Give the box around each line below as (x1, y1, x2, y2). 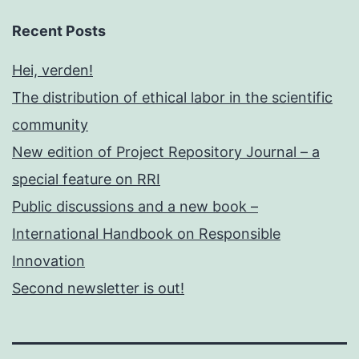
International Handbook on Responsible (12, 225, 280, 243)
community (12, 116, 88, 134)
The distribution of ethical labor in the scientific (12, 89, 333, 107)
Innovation (12, 252, 85, 270)
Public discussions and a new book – (12, 198, 258, 216)
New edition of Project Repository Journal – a (12, 143, 320, 161)
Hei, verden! (12, 62, 93, 79)
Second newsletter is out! (12, 280, 184, 297)
